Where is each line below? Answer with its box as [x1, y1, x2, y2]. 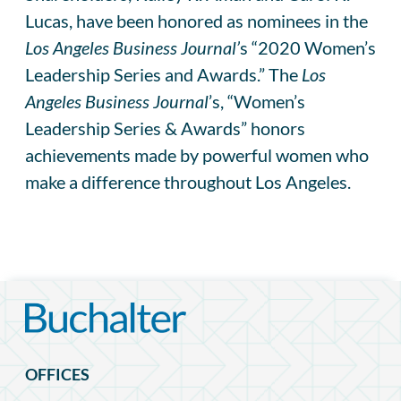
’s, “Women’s [209, 90, 305, 112]
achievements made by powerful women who [25, 143, 369, 166]
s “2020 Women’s [240, 36, 376, 58]
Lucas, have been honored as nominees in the [25, 9, 368, 31]
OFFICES [25, 364, 90, 385]
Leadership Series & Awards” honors [25, 116, 305, 139]
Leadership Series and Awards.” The [25, 63, 298, 85]
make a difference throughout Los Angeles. [25, 170, 351, 192]
